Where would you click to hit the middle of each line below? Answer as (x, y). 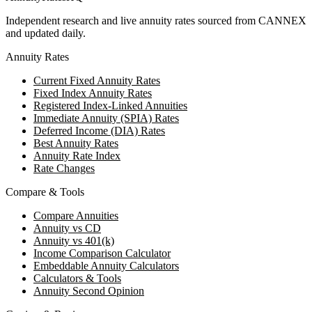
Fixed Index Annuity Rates (93, 93)
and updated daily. (46, 33)
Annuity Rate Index (77, 156)
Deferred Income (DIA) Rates (99, 131)
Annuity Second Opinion (89, 291)
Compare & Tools (45, 192)
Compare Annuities (76, 216)
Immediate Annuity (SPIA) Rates (106, 118)
